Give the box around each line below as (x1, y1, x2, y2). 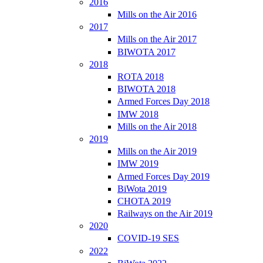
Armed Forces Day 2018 (117, 96, 210, 107)
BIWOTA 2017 (117, 46, 176, 57)
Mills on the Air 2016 (117, 9, 197, 20)
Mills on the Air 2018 (117, 121, 197, 131)
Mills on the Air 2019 (117, 146, 197, 157)
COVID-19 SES (117, 233, 179, 244)
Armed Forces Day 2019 (117, 171, 210, 181)
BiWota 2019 (117, 183, 167, 194)
